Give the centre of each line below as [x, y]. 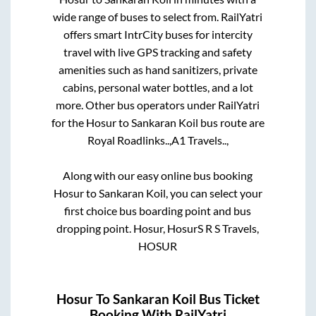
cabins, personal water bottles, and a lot [158, 87]
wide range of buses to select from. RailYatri [158, 16]
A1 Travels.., [200, 140]
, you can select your [214, 193]
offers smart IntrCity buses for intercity [158, 34]
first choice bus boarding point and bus [158, 210]
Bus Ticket [228, 299]
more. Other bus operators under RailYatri [158, 104]
